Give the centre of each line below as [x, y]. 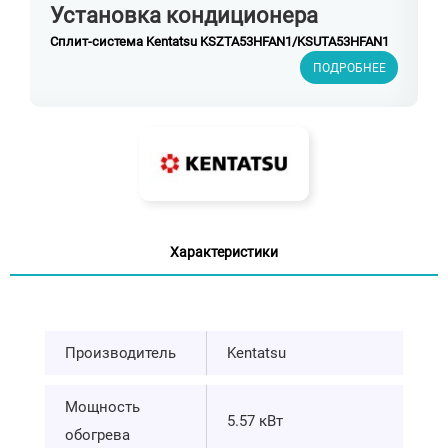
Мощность [102, 406]
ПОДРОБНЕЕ [349, 67]
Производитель [120, 352]
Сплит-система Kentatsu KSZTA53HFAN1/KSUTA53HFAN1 [219, 42]
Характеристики [224, 252]
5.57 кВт [255, 420]
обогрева [97, 434]
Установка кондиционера [184, 16]
